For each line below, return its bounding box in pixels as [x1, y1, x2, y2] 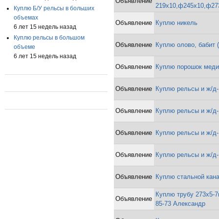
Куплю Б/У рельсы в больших [13, 4, 94, 12]
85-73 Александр [155, 199, 206, 207]
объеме [13, 43, 35, 50]
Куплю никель [155, 19, 198, 26]
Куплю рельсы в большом [13, 34, 85, 41]
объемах [13, 14, 38, 21]
